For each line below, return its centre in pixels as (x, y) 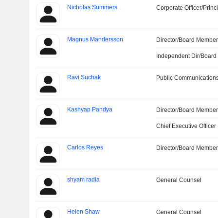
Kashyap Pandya (90, 110)
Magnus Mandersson (95, 40)
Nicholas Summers (92, 8)
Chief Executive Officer (186, 126)
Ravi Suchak (84, 78)
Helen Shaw (83, 212)
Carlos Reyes (85, 148)
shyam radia (83, 180)
